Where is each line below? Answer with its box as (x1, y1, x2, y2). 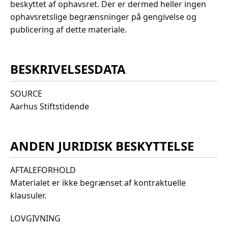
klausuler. (10, 189, 46, 201)
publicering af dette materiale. (10, 24, 127, 36)
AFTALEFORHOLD (10, 164, 76, 176)
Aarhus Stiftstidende (10, 100, 89, 112)
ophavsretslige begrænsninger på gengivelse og (10, 11, 196, 23)
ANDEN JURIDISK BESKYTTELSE (10, 137, 194, 154)
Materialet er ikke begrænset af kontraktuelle (10, 177, 186, 188)
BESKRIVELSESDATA (10, 61, 126, 78)
